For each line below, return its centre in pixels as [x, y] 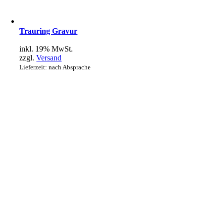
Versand [49, 57]
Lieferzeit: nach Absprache [55, 67]
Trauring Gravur [49, 31]
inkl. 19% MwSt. [46, 49]
